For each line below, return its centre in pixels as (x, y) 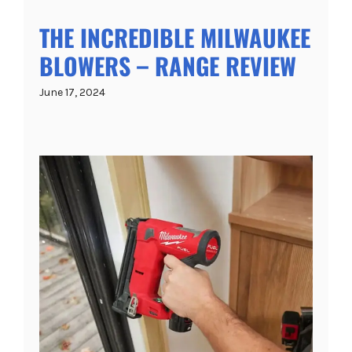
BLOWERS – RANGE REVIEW (168, 65)
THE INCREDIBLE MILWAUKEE (175, 37)
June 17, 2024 (72, 92)
